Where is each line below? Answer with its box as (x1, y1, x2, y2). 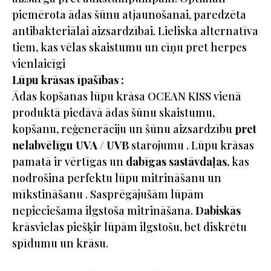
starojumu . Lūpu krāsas (129, 137, 254, 152)
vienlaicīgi (12, 56, 65, 71)
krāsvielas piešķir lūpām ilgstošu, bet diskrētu (12, 219, 247, 234)
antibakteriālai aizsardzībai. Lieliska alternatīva (12, 23, 258, 38)
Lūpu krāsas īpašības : (12, 72, 124, 87)
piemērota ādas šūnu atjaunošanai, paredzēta (12, 7, 246, 22)
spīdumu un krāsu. (12, 235, 108, 250)
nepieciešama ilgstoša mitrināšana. (12, 203, 195, 218)
